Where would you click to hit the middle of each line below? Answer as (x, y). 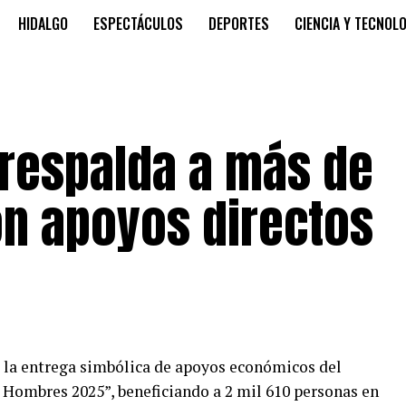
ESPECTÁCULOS (138, 24)
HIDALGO (43, 24)
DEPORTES (239, 24)
